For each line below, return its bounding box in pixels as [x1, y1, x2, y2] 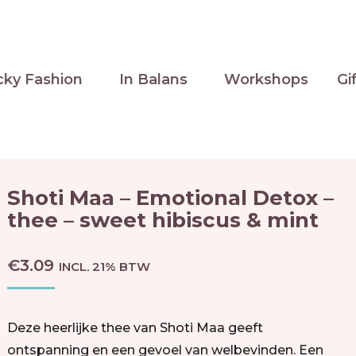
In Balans [119, 71, 188, 88]
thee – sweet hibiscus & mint [6, 207, 319, 233]
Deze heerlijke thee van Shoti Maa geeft [6, 320, 263, 335]
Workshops [224, 71, 308, 88]
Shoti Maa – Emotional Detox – [6, 185, 334, 211]
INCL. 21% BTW [58, 259, 150, 274]
